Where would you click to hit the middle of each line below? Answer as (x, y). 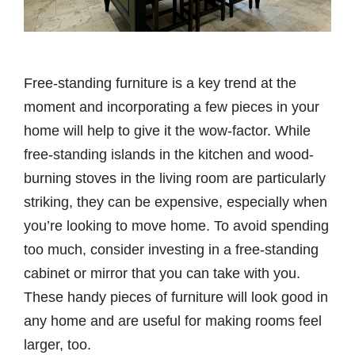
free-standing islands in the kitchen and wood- (169, 155)
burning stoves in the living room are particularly (175, 179)
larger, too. (57, 345)
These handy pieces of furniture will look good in (176, 298)
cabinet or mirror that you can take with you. (162, 274)
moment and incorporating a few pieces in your (172, 107)
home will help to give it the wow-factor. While (167, 131)
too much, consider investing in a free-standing (171, 250)
